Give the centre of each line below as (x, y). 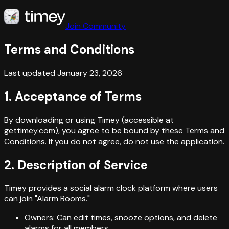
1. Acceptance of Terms (73, 96)
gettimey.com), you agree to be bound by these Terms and (114, 130)
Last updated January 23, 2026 (63, 73)
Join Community (96, 26)
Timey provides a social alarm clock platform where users (111, 188)
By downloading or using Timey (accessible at (89, 120)
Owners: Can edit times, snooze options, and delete (121, 218)
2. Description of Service (76, 165)
